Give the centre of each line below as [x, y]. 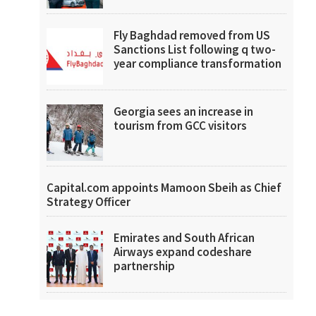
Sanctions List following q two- [195, 49]
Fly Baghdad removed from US [192, 35]
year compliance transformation [197, 63]
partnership [144, 266]
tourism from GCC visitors [180, 126]
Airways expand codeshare [183, 252]
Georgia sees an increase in [183, 111]
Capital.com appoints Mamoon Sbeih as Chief [164, 188]
